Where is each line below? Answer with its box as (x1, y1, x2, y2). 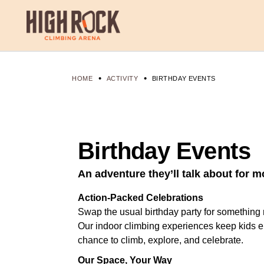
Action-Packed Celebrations (78, 193, 203, 203)
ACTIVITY (106, 75, 138, 82)
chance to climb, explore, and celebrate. (78, 235, 243, 245)
